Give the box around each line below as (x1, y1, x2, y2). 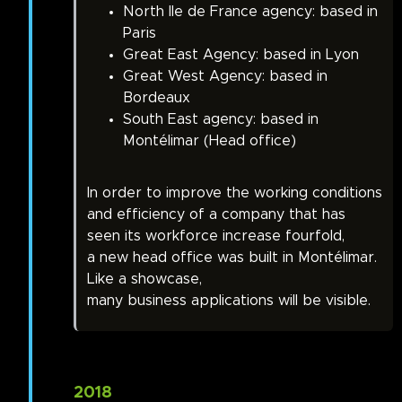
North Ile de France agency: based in (123, 4, 378, 20)
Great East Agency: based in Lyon (123, 48, 359, 63)
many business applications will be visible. (87, 293, 375, 309)
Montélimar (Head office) (123, 134, 296, 149)
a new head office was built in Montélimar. (87, 250, 377, 266)
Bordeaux (123, 91, 190, 106)
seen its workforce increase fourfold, (87, 229, 345, 244)
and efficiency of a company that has (87, 207, 345, 223)
